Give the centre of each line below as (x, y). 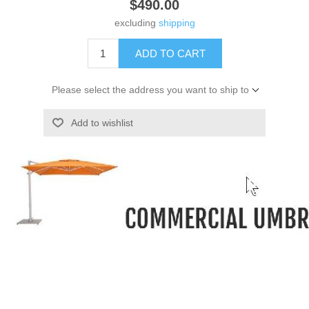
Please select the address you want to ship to (150, 89)
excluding (136, 22)
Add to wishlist (102, 122)
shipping (177, 22)
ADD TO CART (170, 53)
